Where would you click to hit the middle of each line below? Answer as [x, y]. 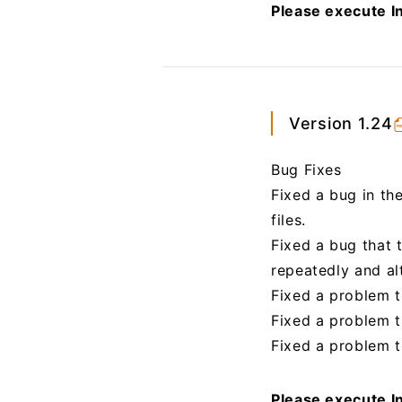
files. [288, 220]
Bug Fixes [306, 170]
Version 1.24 [341, 123]
